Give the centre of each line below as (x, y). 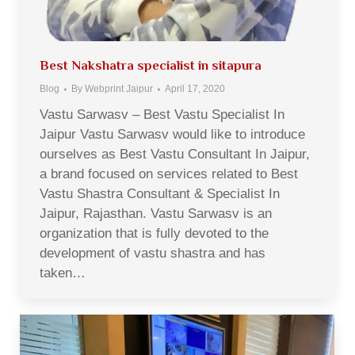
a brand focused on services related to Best (169, 174)
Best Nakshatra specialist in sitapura (151, 65)
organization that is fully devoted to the (154, 233)
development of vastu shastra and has (153, 253)
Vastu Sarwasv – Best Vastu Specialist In (162, 115)
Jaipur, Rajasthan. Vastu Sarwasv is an (156, 214)
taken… (63, 273)
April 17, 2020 (195, 89)
